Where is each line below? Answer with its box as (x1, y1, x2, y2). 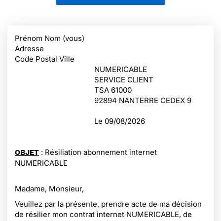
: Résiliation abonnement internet (41, 147, 157, 157)
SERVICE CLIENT (94, 75, 153, 84)
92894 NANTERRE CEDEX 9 (94, 96, 191, 105)
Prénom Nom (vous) (15, 34, 84, 43)
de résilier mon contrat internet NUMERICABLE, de (15, 210, 192, 219)
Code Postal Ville (15, 54, 74, 64)
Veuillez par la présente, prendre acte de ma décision (15, 199, 202, 209)
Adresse (15, 44, 44, 53)
